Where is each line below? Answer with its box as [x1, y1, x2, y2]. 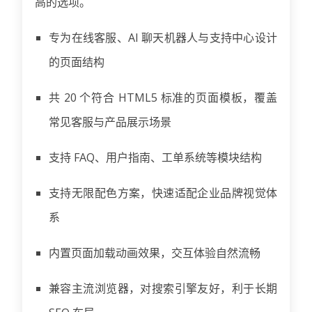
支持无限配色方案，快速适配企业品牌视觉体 [49, 185, 277, 201]
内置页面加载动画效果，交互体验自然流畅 [49, 244, 260, 260]
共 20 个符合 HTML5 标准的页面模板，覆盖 [49, 89, 277, 105]
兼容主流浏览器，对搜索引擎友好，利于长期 [49, 280, 277, 296]
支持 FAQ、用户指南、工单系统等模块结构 [49, 149, 262, 165]
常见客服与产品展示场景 [49, 114, 171, 130]
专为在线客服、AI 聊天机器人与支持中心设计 [49, 29, 277, 45]
